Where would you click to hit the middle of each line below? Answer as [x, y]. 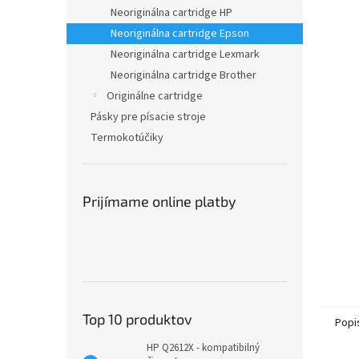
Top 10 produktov [137, 319]
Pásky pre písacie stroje [148, 117]
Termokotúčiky [127, 138]
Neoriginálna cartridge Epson [180, 34]
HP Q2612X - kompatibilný [203, 348]
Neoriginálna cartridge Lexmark [185, 54]
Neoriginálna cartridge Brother [184, 75]
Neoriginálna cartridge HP [171, 13]
